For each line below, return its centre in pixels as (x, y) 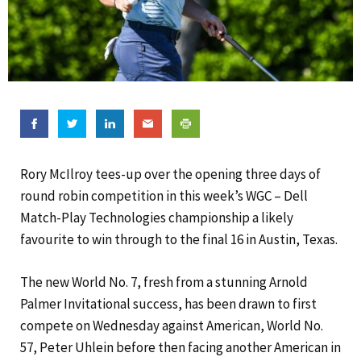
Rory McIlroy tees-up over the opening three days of (170, 174)
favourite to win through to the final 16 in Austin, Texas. (179, 240)
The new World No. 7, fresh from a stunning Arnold (164, 282)
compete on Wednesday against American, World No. (172, 325)
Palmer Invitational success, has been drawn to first (168, 303)
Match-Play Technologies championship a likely (157, 218)
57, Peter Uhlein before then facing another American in (180, 347)
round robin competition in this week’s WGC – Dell (164, 196)
